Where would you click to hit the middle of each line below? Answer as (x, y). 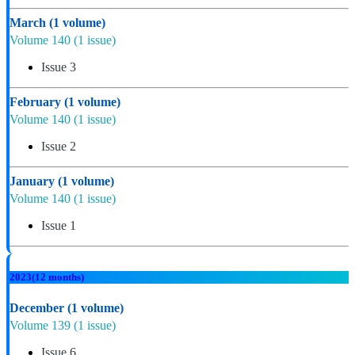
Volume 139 (42, 326)
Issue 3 (59, 67)
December (38, 308)
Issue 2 (59, 146)
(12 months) (58, 277)
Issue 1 (59, 225)
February (37, 101)
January (34, 181)
